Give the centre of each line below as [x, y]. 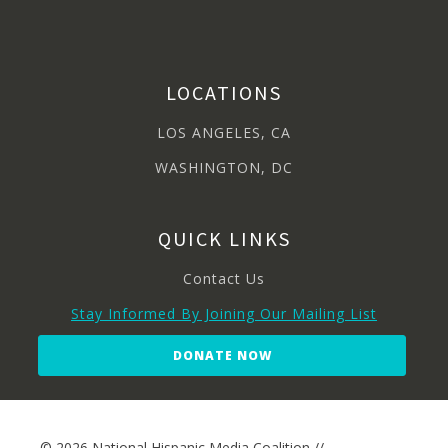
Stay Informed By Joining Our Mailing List [224, 314]
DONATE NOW [222, 356]
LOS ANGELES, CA [224, 133]
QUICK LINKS [224, 239]
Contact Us [224, 279]
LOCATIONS [224, 93]
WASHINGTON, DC [224, 168]
